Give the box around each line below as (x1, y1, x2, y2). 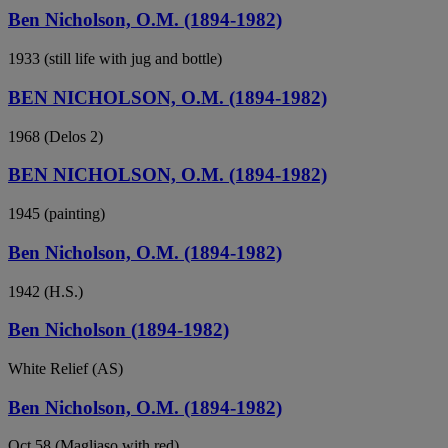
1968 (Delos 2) (8, 127, 103, 145)
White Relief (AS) (8, 359, 123, 377)
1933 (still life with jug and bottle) (8, 50, 222, 68)
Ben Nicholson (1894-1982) (8, 319, 229, 341)
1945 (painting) (8, 205, 105, 223)
